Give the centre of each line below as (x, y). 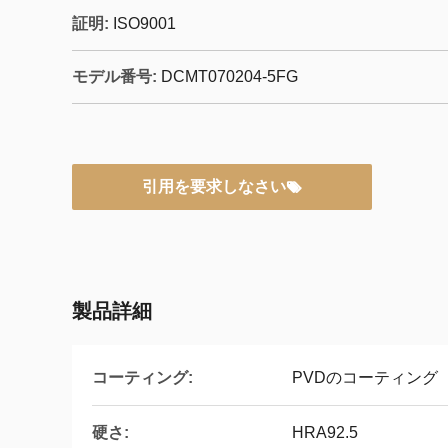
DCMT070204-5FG (229, 76)
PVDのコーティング (365, 377)
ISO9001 (144, 23)
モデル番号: (114, 76)
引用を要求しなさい (214, 186)
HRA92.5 (325, 432)
